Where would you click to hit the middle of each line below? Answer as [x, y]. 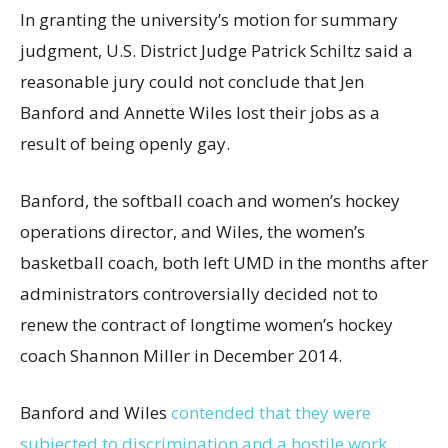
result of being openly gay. [125, 143]
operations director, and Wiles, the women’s [192, 231]
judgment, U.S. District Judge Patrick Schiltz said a [216, 50]
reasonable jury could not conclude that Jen [192, 81]
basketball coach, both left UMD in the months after [224, 262]
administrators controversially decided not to [199, 293]
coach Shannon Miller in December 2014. [181, 355]
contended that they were [271, 412]
